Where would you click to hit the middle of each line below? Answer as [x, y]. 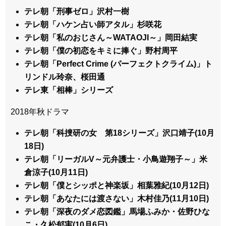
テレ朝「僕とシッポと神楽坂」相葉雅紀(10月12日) [117, 186]
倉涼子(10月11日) [56, 173]
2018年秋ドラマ [40, 112]
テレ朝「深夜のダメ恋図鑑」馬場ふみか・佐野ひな [117, 212]
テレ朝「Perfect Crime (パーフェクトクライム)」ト [119, 64]
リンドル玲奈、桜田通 [65, 77]
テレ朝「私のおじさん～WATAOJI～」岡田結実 [111, 38]
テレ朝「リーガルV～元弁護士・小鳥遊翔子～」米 [116, 159]
